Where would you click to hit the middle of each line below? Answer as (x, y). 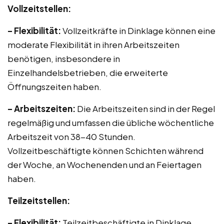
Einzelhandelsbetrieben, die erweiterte (88, 72)
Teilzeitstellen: (39, 200)
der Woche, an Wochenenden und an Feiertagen (104, 164)
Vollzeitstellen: (39, 8)
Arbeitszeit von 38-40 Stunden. (71, 136)
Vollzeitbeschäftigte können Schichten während (105, 150)
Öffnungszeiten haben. (54, 86)
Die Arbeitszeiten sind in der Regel (145, 108)
